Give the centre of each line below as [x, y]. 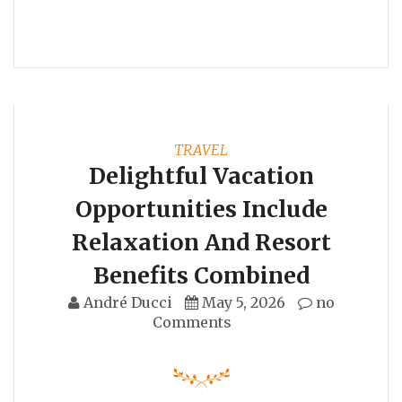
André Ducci [127, 302]
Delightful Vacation [201, 175]
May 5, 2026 [243, 302]
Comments [192, 322]
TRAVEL [201, 149]
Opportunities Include [201, 209]
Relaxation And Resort [201, 242]
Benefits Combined [201, 275]
